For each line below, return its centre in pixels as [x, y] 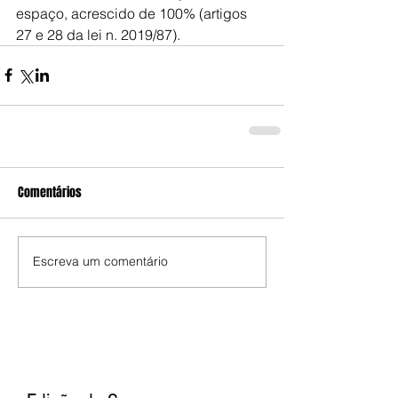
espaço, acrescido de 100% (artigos [133, 13]
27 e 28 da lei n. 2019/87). [98, 34]
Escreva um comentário [100, 261]
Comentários [50, 192]
